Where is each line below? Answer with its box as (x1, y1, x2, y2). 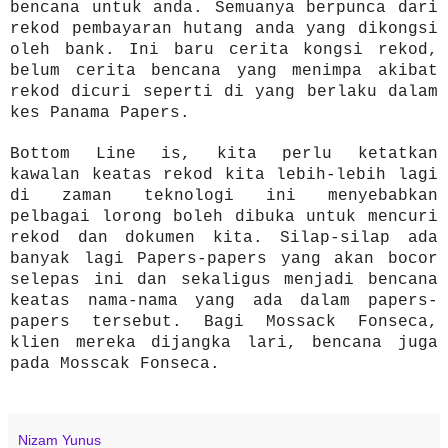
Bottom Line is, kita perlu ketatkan (10, 144, 438, 163)
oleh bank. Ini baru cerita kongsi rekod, (10, 40, 438, 59)
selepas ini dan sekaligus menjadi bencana (10, 270, 438, 289)
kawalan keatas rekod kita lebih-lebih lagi (10, 165, 438, 184)
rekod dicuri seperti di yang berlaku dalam (10, 82, 438, 101)
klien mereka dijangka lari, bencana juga (10, 333, 438, 352)
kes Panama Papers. (10, 103, 200, 122)
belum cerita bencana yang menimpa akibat (10, 61, 438, 80)
